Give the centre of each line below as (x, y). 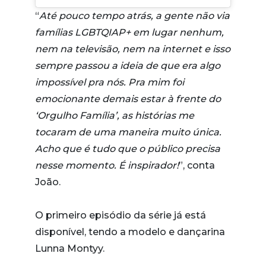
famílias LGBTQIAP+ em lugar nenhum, (129, 32)
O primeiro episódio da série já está (121, 215)
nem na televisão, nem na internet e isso (133, 49)
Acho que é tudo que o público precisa (128, 148)
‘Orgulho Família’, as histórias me (115, 115)
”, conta (197, 165)
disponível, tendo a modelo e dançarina (130, 232)
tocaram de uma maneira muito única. (128, 132)
